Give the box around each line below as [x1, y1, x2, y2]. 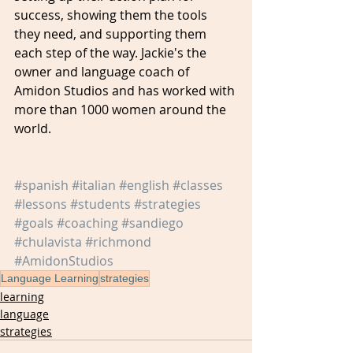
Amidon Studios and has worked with [14, 81, 238, 99]
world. [14, 119, 51, 137]
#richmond [85, 232, 151, 251]
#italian [72, 176, 116, 194]
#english [119, 176, 169, 194]
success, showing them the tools [14, 6, 210, 24]
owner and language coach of [14, 62, 192, 80]
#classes [173, 176, 223, 194]
